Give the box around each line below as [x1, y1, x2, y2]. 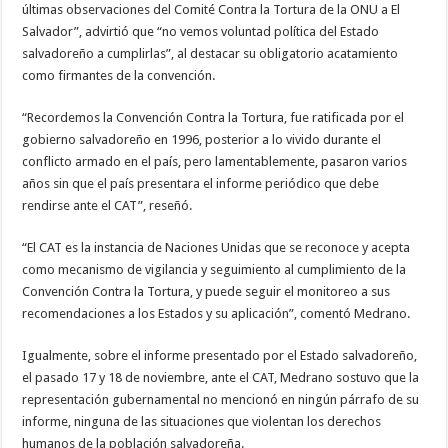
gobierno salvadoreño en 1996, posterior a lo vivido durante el [22, 132, 382, 148]
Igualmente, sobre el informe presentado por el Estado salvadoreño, [22, 348, 418, 364]
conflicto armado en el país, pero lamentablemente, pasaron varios [22, 154, 408, 170]
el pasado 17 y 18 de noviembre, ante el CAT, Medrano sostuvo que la [22, 370, 420, 386]
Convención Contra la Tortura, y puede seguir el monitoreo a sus [22, 284, 391, 300]
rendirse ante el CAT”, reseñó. [22, 198, 193, 214]
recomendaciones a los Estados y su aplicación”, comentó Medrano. [22, 306, 411, 322]
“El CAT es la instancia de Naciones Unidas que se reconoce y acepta [22, 240, 411, 256]
